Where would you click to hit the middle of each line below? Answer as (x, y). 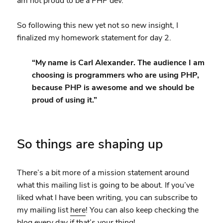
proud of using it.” (64, 100)
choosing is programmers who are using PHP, (115, 75)
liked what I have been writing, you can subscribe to (107, 197)
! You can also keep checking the (142, 210)
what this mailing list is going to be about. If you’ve (105, 185)
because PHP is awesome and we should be (113, 87)
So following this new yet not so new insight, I (97, 25)
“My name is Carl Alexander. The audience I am (118, 62)
